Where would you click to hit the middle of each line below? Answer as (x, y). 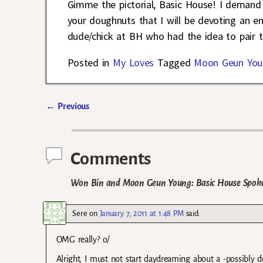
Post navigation (90, 119)
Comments (111, 158)
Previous (72, 106)
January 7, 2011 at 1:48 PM (141, 214)
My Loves (134, 62)
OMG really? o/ (83, 240)
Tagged (174, 62)
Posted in (88, 62)
